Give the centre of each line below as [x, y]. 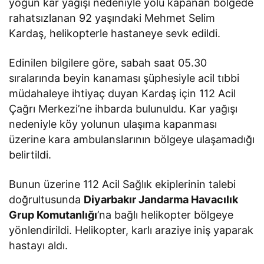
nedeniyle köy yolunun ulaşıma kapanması [113, 124]
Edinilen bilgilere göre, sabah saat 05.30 [108, 63]
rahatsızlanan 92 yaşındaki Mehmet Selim [112, 18]
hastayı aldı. [39, 246]
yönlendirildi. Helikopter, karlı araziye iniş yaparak [131, 230]
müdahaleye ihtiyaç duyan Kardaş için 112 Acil [123, 94]
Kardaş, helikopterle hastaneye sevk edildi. [115, 34]
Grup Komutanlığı [53, 215]
